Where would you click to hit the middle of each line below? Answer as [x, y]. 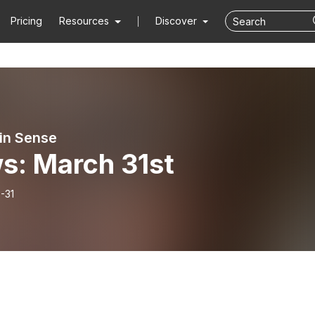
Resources [84, 21]
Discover [177, 21]
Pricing [27, 21]
